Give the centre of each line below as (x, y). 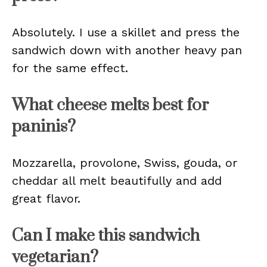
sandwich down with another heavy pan (127, 50)
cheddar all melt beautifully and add (117, 181)
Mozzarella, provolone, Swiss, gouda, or (125, 163)
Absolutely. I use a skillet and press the (126, 32)
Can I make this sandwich (106, 236)
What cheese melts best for (110, 105)
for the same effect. (70, 68)
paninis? (44, 127)
